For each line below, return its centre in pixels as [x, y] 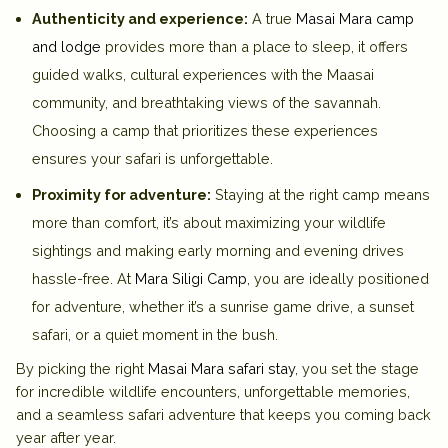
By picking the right [82, 369]
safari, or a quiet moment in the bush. [155, 335]
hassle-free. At [83, 279]
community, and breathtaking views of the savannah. [206, 103]
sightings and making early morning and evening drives [218, 251]
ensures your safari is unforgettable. [152, 159]
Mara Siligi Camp [191, 279]
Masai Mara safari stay [221, 369]
